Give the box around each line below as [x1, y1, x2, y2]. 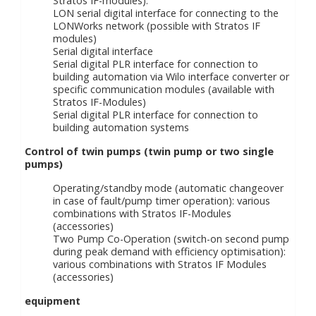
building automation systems [53, 121, 189, 134]
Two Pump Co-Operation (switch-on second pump [53, 232, 289, 245]
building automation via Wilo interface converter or [53, 70, 289, 83]
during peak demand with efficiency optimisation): [53, 245, 286, 258]
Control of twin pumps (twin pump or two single [25, 145, 274, 158]
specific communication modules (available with [53, 83, 274, 96]
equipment [25, 294, 80, 308]
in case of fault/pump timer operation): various [53, 194, 270, 207]
